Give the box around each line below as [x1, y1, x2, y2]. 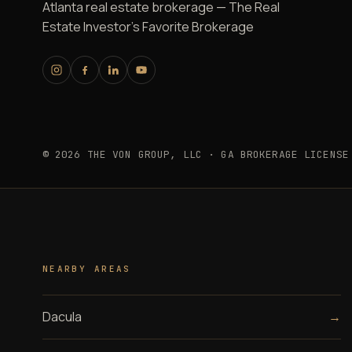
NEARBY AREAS [42, 262, 131, 274]
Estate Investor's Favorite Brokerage [42, 17, 254, 35]
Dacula [42, 307, 82, 325]
